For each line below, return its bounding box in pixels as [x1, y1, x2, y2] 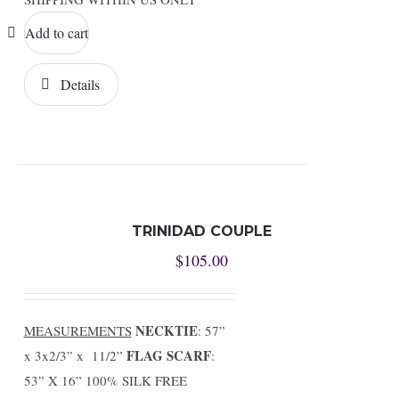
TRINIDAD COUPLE [131, 223, 272, 240]
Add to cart [24, 23, 88, 42]
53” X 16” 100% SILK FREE [23, 371, 187, 389]
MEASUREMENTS [23, 322, 132, 339]
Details [60, 75, 100, 94]
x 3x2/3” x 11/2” [23, 346, 126, 364]
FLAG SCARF [126, 346, 211, 365]
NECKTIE [134, 321, 198, 340]
